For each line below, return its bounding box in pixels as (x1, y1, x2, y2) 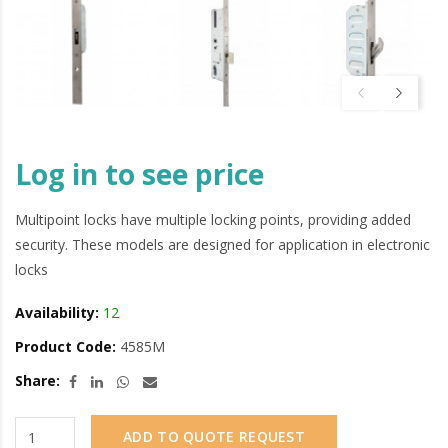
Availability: (15, 303, 99, 323)
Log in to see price (15, 155, 264, 194)
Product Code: (15, 337, 116, 357)
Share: (15, 371, 60, 391)
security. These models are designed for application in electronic (15, 235, 430, 255)
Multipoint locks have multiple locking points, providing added (15, 210, 411, 230)
